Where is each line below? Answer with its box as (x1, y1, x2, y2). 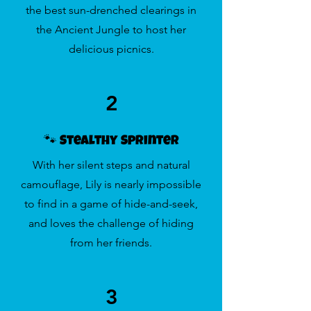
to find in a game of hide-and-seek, (24, 197, 198, 211)
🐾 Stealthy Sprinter (43, 135, 179, 149)
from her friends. (70, 236, 152, 250)
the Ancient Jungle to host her (36, 23, 186, 37)
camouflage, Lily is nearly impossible (21, 178, 201, 192)
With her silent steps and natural (32, 158, 190, 172)
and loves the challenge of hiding (28, 217, 194, 230)
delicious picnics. (68, 42, 154, 56)
